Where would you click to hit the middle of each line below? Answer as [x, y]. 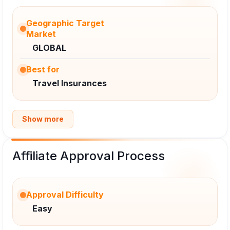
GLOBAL [49, 48]
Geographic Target [65, 23]
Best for [43, 70]
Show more [43, 119]
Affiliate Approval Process [89, 156]
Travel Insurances [70, 83]
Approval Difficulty [65, 195]
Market [41, 34]
